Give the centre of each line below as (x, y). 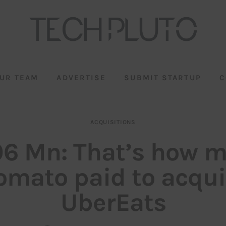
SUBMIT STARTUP (163, 77)
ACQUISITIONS (113, 122)
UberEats (113, 202)
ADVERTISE (81, 77)
